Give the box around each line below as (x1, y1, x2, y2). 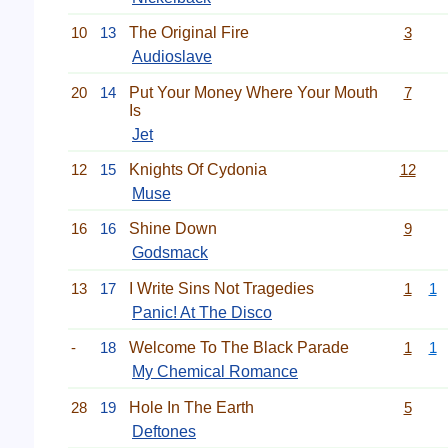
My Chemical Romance (132, 363, 298, 381)
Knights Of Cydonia (129, 161, 267, 178)
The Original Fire (129, 24, 249, 42)
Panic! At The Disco (132, 303, 272, 321)
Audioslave (132, 48, 212, 66)
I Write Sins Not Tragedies (129, 279, 314, 297)
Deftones (132, 422, 196, 440)
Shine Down (129, 220, 217, 238)
